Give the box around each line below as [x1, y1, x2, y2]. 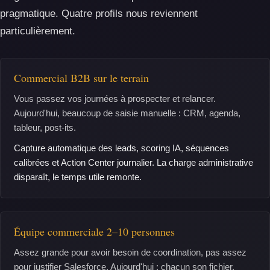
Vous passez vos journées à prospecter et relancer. [14, 93, 216, 104]
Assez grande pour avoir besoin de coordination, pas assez [14, 247, 246, 257]
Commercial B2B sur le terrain [14, 71, 149, 85]
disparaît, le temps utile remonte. [14, 172, 142, 182]
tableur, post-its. [14, 122, 76, 133]
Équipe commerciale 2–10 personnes [14, 224, 175, 239]
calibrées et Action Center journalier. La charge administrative [14, 157, 253, 168]
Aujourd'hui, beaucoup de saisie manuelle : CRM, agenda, [14, 108, 240, 118]
